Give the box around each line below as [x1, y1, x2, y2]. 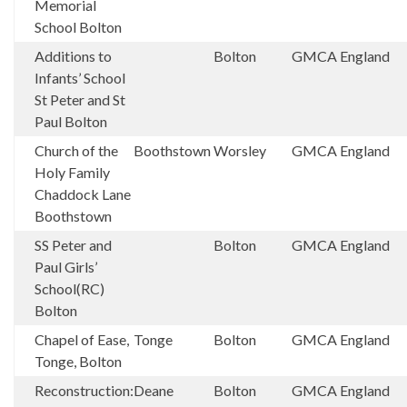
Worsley [213, 142, 269, 159]
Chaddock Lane [35, 185, 131, 203]
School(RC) [35, 280, 104, 297]
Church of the [35, 142, 118, 159]
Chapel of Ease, [35, 331, 129, 348]
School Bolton [35, 18, 122, 35]
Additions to [35, 47, 112, 65]
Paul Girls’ [35, 258, 97, 275]
